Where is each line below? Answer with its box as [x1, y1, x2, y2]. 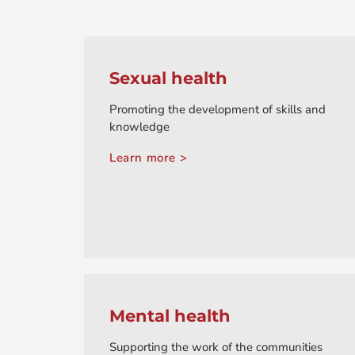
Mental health [109, 306, 231, 326]
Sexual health [109, 68, 227, 89]
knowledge [109, 119, 170, 136]
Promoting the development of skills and [109, 101, 326, 118]
